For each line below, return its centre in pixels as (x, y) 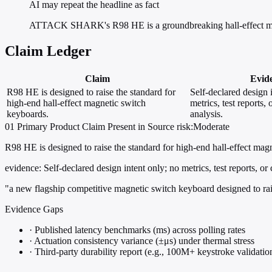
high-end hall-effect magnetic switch (76, 103)
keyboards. (28, 114)
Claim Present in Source (128, 127)
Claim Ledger (48, 51)
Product (65, 127)
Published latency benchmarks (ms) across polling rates (139, 230)
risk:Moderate (203, 127)
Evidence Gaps (34, 209)
